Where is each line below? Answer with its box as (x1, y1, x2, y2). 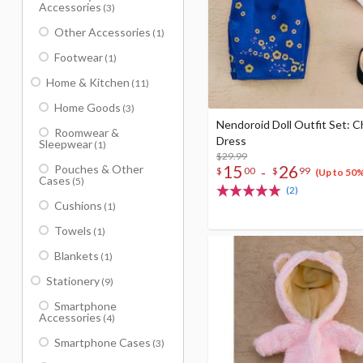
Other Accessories (54, 25, 151, 39)
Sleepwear (39, 137, 92, 151)
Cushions (54, 199, 102, 212)
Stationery (46, 274, 100, 288)
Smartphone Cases (54, 335, 151, 349)
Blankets (54, 249, 99, 263)
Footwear (54, 50, 103, 64)
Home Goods (54, 100, 121, 114)
